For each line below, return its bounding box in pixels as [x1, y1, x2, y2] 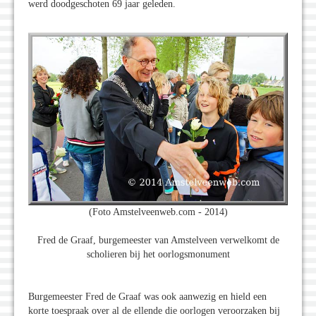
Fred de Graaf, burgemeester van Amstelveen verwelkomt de [37, 235, 279, 246]
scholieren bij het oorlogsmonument [86, 249, 230, 260]
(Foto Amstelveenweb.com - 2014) [88, 207, 228, 218]
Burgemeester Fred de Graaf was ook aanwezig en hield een [28, 291, 267, 303]
